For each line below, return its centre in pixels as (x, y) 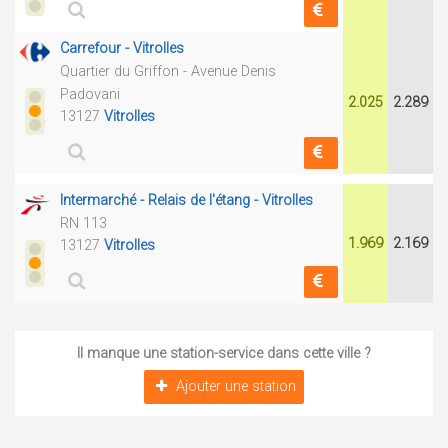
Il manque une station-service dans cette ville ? (224, 353)
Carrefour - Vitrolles (122, 48)
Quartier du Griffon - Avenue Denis (168, 71)
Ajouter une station (236, 386)
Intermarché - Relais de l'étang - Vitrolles (186, 200)
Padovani (90, 94)
